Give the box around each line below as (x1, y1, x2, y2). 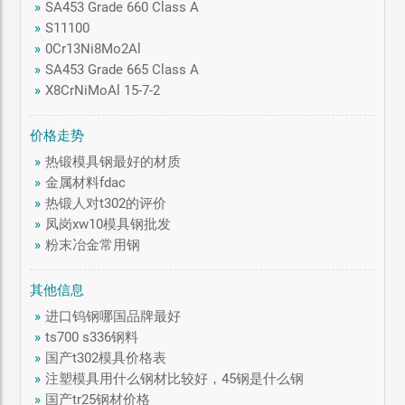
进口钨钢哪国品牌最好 (45, 307, 182, 325)
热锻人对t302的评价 (45, 194, 167, 212)
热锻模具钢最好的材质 (45, 153, 182, 170)
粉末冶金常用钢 (45, 236, 141, 253)
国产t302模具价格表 (45, 349, 167, 366)
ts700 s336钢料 (45, 328, 139, 345)
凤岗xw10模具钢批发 (45, 215, 172, 232)
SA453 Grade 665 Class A (45, 61, 200, 78)
